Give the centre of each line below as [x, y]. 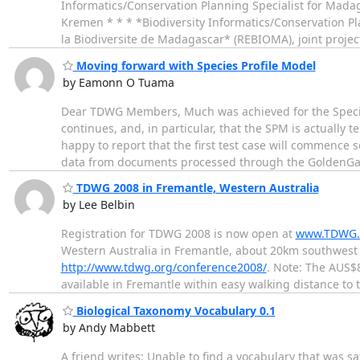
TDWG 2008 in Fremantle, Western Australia [196, 188]
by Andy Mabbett [108, 327]
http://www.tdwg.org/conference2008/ [164, 268]
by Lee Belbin [98, 205]
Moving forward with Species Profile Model [194, 65]
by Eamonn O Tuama [118, 82]
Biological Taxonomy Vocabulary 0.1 [174, 310]
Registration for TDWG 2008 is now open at [178, 234]
